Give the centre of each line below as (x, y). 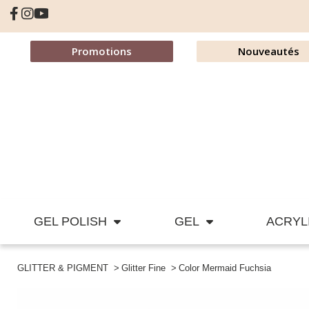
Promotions (101, 51)
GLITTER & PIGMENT (63, 268)
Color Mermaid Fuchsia (225, 268)
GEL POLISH (70, 222)
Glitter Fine (144, 268)
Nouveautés (268, 51)
